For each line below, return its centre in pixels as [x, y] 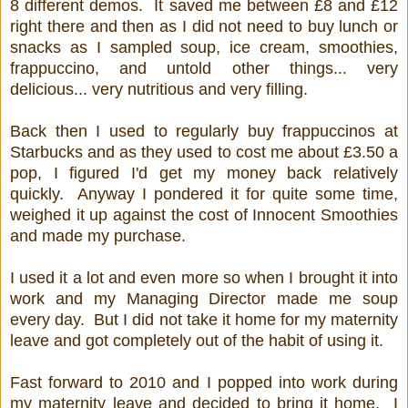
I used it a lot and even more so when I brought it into [204, 278]
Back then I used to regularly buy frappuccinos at [204, 132]
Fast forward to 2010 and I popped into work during [204, 383]
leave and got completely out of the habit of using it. [197, 341]
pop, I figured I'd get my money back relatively [204, 173]
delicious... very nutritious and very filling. [161, 90]
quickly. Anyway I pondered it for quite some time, [204, 194]
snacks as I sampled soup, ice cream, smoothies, [204, 48]
